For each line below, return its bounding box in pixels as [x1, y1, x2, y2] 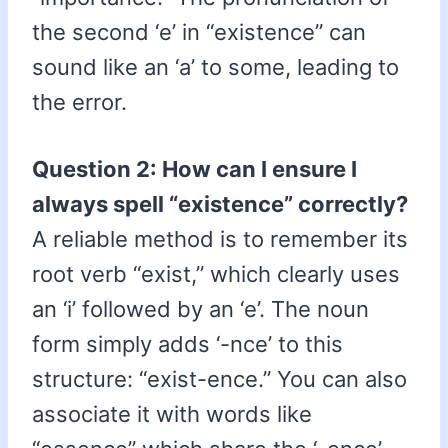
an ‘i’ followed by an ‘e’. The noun [32, 296, 369, 323]
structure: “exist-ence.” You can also [32, 366, 407, 393]
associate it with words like [32, 401, 312, 428]
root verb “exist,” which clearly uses [32, 261, 400, 288]
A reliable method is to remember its [32, 226, 408, 253]
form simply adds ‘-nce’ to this [32, 331, 343, 358]
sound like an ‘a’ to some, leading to [32, 54, 399, 81]
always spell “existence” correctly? [32, 191, 408, 218]
